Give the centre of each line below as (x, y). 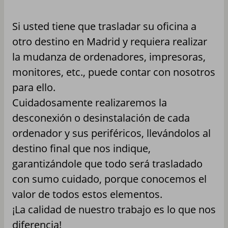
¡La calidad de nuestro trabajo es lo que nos (114, 209)
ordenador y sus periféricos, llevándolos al (111, 133)
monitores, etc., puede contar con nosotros (114, 72)
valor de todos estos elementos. (87, 194)
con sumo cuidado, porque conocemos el (109, 179)
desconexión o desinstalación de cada (101, 118)
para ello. (34, 87)
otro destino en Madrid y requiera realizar (110, 41)
